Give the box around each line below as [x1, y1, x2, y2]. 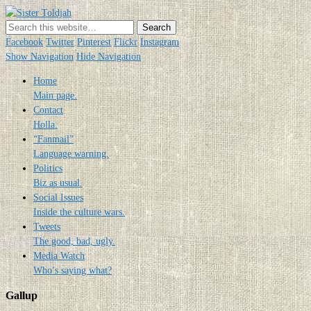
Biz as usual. [33, 177, 83, 188]
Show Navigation [6, 51, 74, 62]
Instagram [140, 37, 179, 47]
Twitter [46, 37, 74, 47]
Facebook [6, 37, 43, 47]
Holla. [33, 119, 58, 130]
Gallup [6, 289, 37, 302]
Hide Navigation [76, 51, 141, 62]
